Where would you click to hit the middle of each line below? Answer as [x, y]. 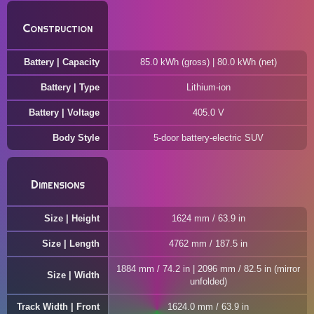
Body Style [76, 138]
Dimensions [57, 184]
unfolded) [208, 281]
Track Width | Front [58, 307]
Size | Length [71, 244]
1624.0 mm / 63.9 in [208, 307]
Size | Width [73, 275]
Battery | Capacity [62, 62]
